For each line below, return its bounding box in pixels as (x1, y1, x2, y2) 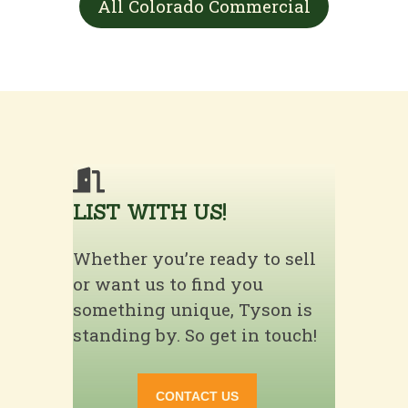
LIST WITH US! (73, 199, 226, 225)
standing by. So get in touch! (73, 322, 317, 346)
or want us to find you (73, 271, 263, 295)
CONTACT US (156, 389, 239, 403)
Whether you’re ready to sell (73, 246, 316, 270)
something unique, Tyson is (73, 297, 312, 321)
